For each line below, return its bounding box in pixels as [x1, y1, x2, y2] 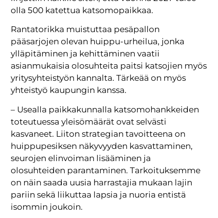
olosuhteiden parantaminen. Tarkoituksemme [11, 165, 201, 175]
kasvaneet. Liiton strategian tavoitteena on [11, 128, 186, 139]
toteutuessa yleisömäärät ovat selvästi [11, 116, 167, 127]
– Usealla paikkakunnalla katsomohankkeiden [11, 104, 200, 114]
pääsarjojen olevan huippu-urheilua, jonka [11, 36, 185, 47]
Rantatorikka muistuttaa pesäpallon [11, 24, 160, 35]
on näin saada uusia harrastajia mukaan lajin [11, 177, 193, 187]
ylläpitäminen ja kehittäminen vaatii [11, 49, 160, 59]
